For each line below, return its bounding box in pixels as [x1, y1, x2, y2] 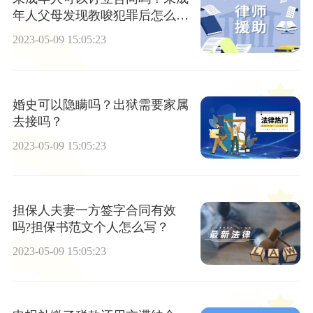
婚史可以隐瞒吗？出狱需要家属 [12, 97, 189, 112]
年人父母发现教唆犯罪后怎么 [12, 8, 176, 23]
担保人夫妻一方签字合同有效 [12, 203, 176, 217]
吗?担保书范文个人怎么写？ [12, 219, 169, 234]
